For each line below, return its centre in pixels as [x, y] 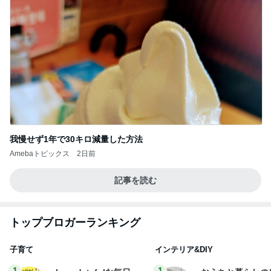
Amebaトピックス [40, 154]
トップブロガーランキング [75, 223]
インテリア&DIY [184, 250]
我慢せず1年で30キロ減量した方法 [76, 139]
